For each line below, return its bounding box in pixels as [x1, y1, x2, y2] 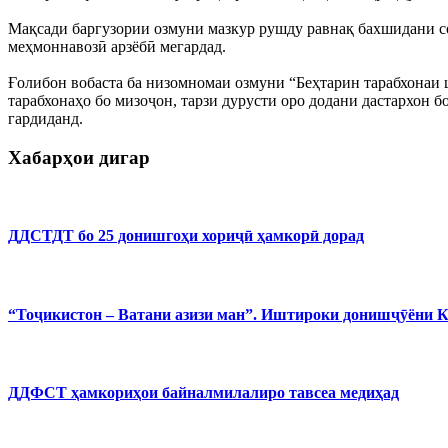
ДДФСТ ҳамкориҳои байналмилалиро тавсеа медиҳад [8, 384, 399, 402]
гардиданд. [8, 110, 83, 128]
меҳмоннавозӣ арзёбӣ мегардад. [8, 38, 226, 56]
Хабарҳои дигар [8, 147, 150, 169]
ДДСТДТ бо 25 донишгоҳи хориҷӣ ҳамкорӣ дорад [8, 227, 364, 245]
